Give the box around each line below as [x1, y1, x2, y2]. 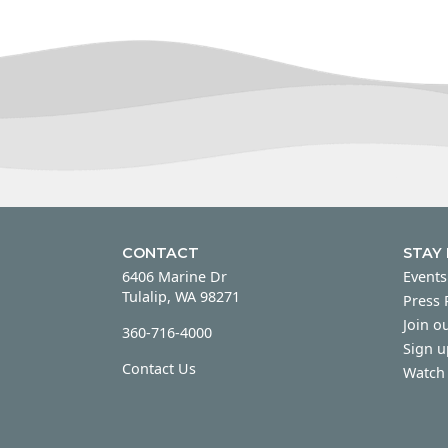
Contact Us [122, 359, 196, 379]
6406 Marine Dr [122, 267, 227, 287]
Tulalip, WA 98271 [122, 287, 240, 307]
